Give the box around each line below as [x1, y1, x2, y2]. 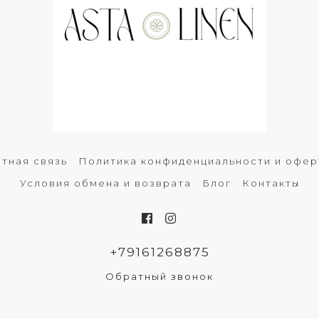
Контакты [241, 177, 300, 189]
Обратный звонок [105, 270, 214, 282]
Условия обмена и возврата [19, 177, 192, 189]
